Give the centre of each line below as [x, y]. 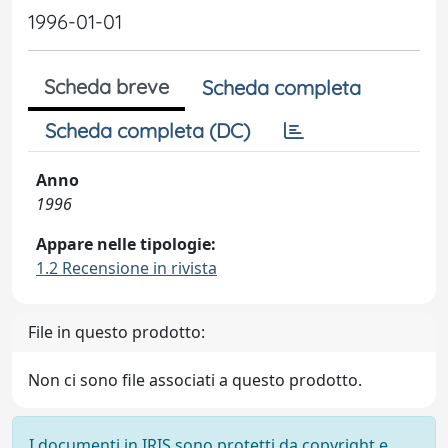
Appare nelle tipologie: [126, 244]
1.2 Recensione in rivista [126, 268]
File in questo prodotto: [116, 332]
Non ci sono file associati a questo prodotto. [195, 380]
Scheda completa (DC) [147, 130]
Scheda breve [106, 86]
